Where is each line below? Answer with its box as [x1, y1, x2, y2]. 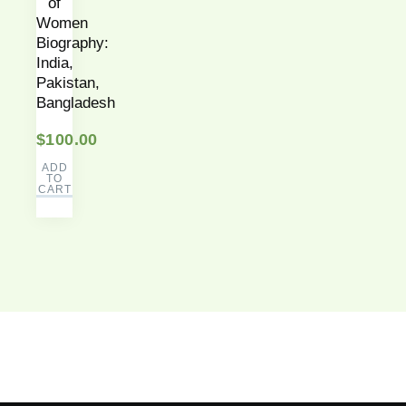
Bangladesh [36, 93, 115, 111]
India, [36, 53, 73, 72]
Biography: [36, 34, 109, 52]
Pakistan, [36, 73, 100, 92]
